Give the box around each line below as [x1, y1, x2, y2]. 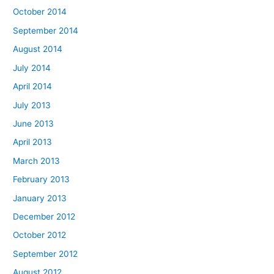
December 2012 [13, 211, 76, 221]
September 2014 [13, 25, 79, 35]
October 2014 [13, 7, 67, 17]
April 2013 [13, 137, 53, 147]
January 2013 [13, 193, 67, 203]
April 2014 [13, 81, 53, 92]
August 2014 [13, 44, 63, 54]
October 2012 [13, 230, 67, 240]
